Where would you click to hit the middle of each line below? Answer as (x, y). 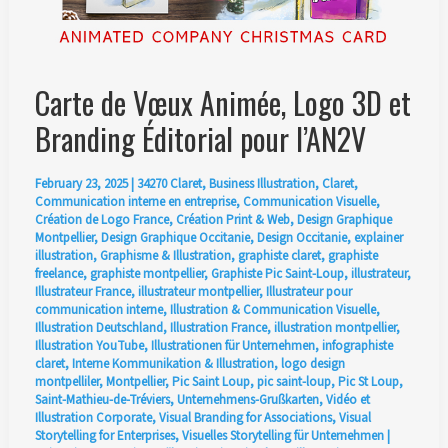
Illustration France (218, 328)
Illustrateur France (82, 292)
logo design (312, 364)
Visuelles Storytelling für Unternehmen (282, 436)
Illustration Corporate (93, 418)
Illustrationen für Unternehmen (232, 346)
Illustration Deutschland (98, 328)
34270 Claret (169, 184)
